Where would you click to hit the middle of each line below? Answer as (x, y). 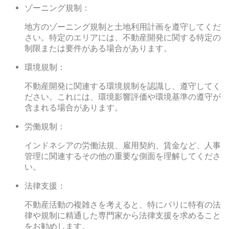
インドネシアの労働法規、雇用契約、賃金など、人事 (123, 146)
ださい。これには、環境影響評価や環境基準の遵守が (123, 97)
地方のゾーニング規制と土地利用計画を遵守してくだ (123, 27)
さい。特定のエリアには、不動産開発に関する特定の (123, 38)
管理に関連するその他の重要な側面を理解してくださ (123, 156)
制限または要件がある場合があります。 (98, 49)
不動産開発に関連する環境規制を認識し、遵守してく (123, 86)
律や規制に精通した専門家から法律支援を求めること (123, 216)
